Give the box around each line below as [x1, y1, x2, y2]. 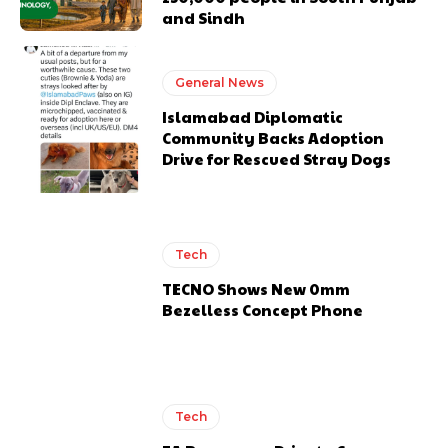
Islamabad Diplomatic [162, 106, 344, 127]
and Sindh [162, 7, 246, 29]
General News [175, 75, 265, 90]
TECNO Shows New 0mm [162, 278, 351, 300]
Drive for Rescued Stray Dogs [162, 148, 392, 169]
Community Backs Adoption [162, 127, 385, 148]
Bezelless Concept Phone [162, 299, 364, 321]
